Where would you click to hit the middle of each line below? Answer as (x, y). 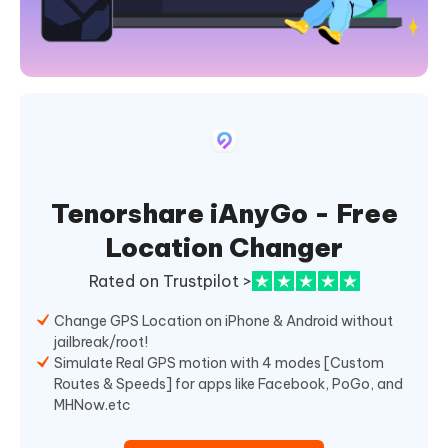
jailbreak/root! (101, 342)
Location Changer (224, 248)
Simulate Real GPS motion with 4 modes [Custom (219, 363)
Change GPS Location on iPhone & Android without (223, 321)
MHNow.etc (92, 405)
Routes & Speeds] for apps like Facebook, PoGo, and (228, 384)
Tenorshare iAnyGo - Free (224, 214)
